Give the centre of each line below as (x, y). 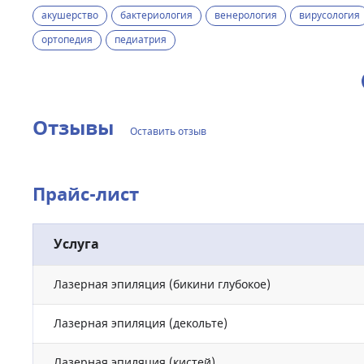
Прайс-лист (86, 195)
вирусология (329, 15)
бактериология (156, 15)
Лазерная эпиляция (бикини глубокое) (162, 285)
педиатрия (141, 40)
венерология (246, 15)
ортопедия (67, 40)
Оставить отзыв (168, 132)
